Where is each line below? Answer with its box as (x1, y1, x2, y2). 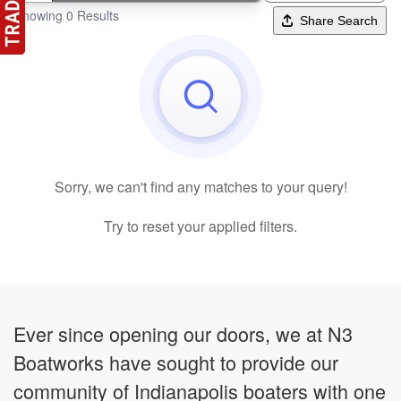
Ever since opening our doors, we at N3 (13, 319, 353, 347)
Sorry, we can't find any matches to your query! (54, 175, 347, 197)
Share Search (300, 13, 378, 28)
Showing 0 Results (14, 5, 119, 24)
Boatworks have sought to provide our (13, 347, 338, 376)
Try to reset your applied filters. (104, 215, 297, 236)
